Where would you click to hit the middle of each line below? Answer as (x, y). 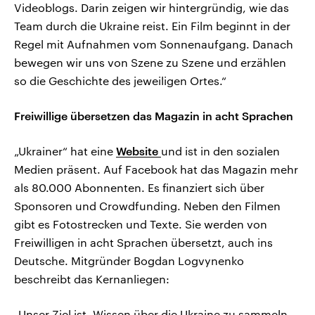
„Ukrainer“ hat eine (65, 151)
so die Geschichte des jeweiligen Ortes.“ (120, 81)
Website (139, 151)
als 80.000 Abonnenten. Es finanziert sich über (139, 188)
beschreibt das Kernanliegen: (92, 279)
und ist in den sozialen (220, 151)
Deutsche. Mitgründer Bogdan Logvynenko (129, 261)
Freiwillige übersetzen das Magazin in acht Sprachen (154, 116)
